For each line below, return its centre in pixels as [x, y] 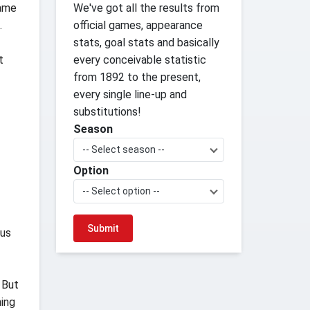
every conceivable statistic [139, 60]
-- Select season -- [123, 149]
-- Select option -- [121, 191]
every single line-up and [130, 94]
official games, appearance [138, 25]
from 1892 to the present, [137, 77]
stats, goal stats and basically [146, 43]
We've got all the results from [146, 8]
